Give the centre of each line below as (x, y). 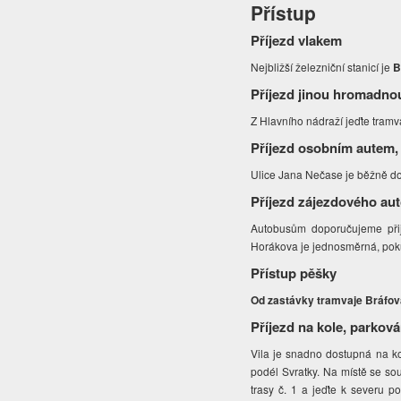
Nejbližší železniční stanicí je (322, 67)
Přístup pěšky (294, 273)
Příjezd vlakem (297, 41)
